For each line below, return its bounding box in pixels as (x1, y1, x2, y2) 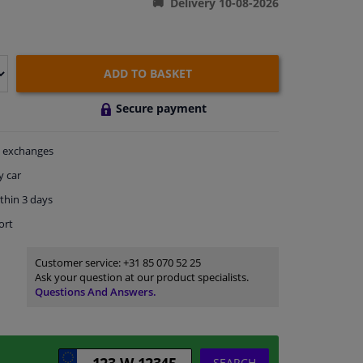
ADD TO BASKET (103, 66, 192, 82)
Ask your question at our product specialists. (34, 270, 249, 285)
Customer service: (34, 255, 123, 271)
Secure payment (116, 100, 207, 116)
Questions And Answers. (34, 284, 156, 300)
